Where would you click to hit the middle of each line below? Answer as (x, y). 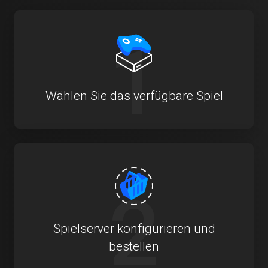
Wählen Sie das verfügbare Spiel (134, 95)
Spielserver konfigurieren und (134, 228)
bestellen (134, 246)
